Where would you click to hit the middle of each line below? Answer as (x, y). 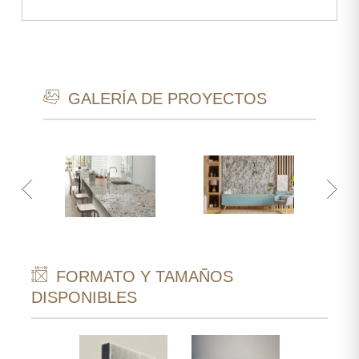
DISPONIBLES (84, 297)
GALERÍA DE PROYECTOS (165, 99)
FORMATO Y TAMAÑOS (142, 276)
